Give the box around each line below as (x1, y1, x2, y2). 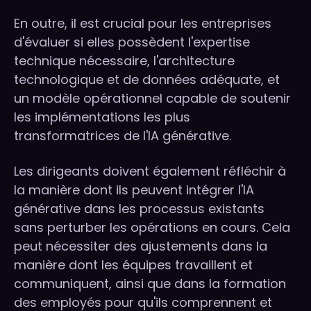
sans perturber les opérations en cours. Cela (14, 219, 290, 237)
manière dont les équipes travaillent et (14, 256, 253, 274)
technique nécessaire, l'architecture (14, 52, 235, 70)
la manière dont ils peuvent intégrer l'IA (14, 181, 254, 199)
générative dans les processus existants (14, 200, 264, 218)
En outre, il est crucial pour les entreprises (14, 15, 271, 33)
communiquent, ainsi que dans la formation (14, 275, 286, 293)
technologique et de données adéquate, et (14, 71, 280, 89)
